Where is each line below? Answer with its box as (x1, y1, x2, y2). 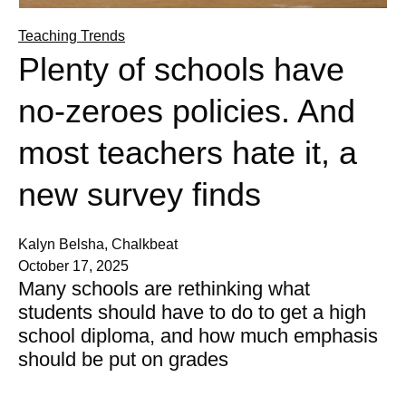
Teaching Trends (18, 28, 125, 44)
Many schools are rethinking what (18, 277, 310, 301)
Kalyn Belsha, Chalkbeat (18, 237, 178, 253)
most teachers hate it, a (18, 134, 357, 172)
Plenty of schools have (18, 51, 344, 89)
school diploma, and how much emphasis (18, 324, 378, 348)
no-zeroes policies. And (18, 92, 355, 130)
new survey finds (18, 176, 261, 214)
